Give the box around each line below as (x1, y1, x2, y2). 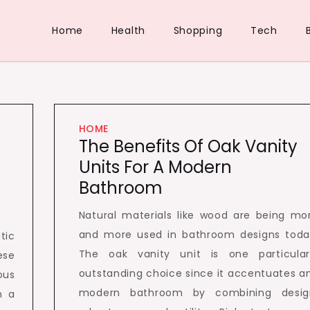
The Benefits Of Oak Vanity (78, 135, 298, 158)
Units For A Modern (78, 156, 232, 179)
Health (111, 24, 145, 37)
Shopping (173, 24, 223, 37)
